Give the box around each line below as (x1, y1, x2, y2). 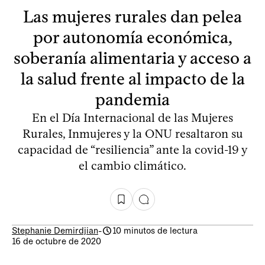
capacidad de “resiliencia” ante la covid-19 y (17, 142, 248, 157)
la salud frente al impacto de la (20, 68, 245, 89)
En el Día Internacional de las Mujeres (32, 110, 233, 125)
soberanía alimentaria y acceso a (14, 47, 251, 68)
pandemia (95, 89, 170, 109)
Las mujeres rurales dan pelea (23, 6, 242, 27)
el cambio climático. (79, 158, 186, 173)
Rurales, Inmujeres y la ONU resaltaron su (22, 126, 243, 141)
